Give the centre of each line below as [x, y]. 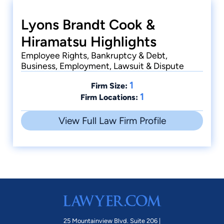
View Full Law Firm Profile [112, 121]
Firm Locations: [109, 97]
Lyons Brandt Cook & [88, 25]
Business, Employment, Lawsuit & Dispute [102, 66]
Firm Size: [109, 86]
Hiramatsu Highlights [89, 42]
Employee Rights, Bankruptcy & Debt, [94, 55]
